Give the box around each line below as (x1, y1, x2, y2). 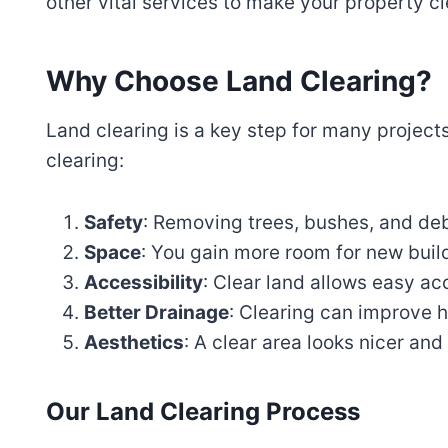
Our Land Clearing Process (46, 397, 360, 427)
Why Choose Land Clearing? (46, 64, 432, 99)
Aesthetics (84, 331, 184, 355)
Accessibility (84, 271, 203, 295)
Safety (84, 211, 143, 235)
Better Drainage (84, 301, 229, 325)
